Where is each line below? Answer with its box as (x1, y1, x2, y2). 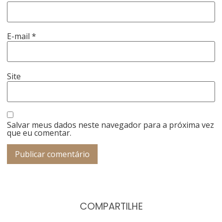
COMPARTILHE (79, 199, 143, 213)
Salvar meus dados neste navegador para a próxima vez (7, 119, 215, 131)
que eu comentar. (7, 127, 72, 139)
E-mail (7, 31, 32, 42)
